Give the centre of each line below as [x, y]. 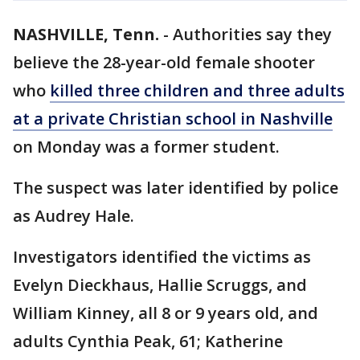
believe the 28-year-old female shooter [164, 62]
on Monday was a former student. [146, 147]
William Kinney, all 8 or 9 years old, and [166, 313]
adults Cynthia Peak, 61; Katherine [148, 341]
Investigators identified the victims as [162, 257]
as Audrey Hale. [74, 216]
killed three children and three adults [197, 90]
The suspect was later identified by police [176, 188]
